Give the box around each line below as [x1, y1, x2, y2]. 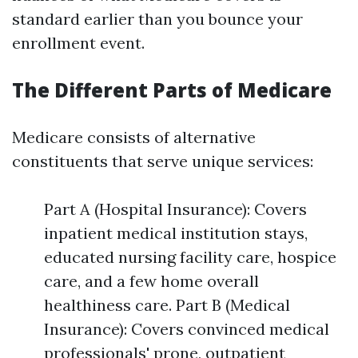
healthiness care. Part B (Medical [44, 295, 290, 315]
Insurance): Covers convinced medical [44, 319, 329, 339]
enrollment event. [12, 33, 145, 53]
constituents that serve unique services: [12, 151, 313, 171]
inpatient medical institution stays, [44, 223, 308, 243]
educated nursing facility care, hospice [44, 247, 336, 267]
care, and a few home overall [44, 271, 259, 291]
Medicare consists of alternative [12, 127, 256, 147]
